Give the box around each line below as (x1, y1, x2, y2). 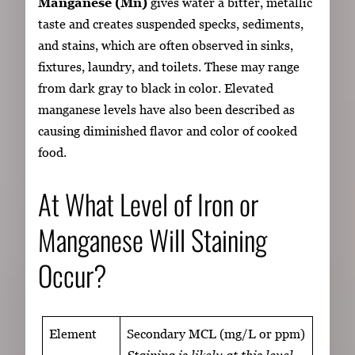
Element (49, 326, 97, 341)
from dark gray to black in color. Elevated (38, 80, 273, 95)
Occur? (38, 254, 107, 296)
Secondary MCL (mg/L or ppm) (127, 326, 306, 341)
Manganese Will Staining (38, 218, 267, 260)
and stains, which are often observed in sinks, (38, 37, 293, 52)
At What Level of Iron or (38, 182, 258, 224)
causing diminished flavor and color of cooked (38, 123, 297, 138)
